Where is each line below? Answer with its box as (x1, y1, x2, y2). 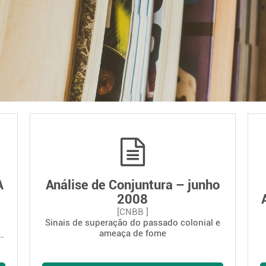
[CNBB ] (116, 207, 148, 217)
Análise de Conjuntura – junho (45, 178, 220, 192)
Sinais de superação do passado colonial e (45, 217, 220, 228)
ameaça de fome (99, 228, 166, 239)
